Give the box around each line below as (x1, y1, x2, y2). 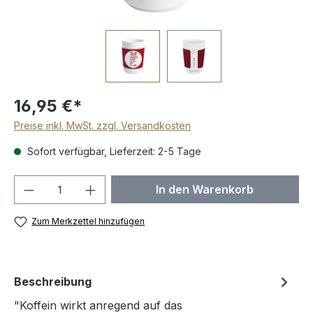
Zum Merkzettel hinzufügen (31, 216, 145, 226)
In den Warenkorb (156, 182, 254, 196)
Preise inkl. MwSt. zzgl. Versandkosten (14, 119, 191, 131)
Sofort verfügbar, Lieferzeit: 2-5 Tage (24, 145, 201, 157)
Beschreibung (14, 275, 92, 289)
